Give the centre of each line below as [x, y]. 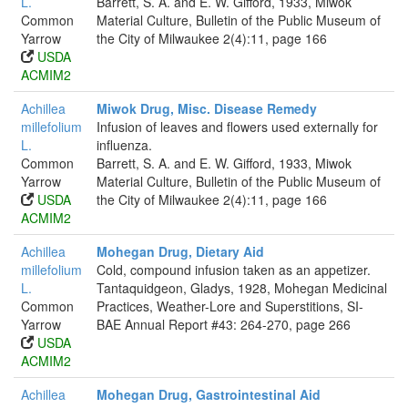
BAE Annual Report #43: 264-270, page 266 [224, 324]
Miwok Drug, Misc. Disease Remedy [207, 108]
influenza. [124, 145]
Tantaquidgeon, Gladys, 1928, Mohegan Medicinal [242, 288]
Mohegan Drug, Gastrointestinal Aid [209, 394]
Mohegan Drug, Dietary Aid [180, 251]
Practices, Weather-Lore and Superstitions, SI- [230, 306]
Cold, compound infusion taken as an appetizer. [234, 270]
